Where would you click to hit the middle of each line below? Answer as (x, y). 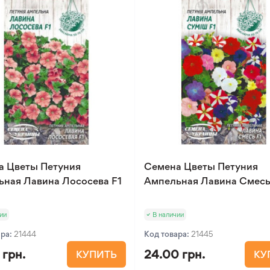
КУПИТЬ (97, 254)
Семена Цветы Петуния (201, 166)
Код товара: (168, 234)
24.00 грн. (175, 254)
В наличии (168, 215)
